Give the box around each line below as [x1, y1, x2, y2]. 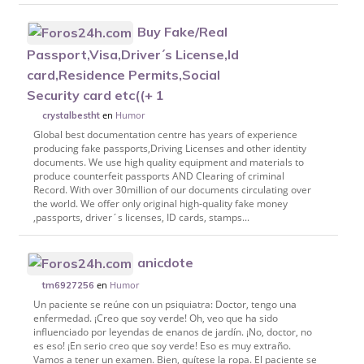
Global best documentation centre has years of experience [32, 127, 297, 141]
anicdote [137, 254, 194, 271]
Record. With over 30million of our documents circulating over [32, 182, 311, 197]
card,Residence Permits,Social [27, 67, 221, 84]
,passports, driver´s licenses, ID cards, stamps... [32, 210, 249, 224]
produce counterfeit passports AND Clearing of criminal [32, 168, 284, 183]
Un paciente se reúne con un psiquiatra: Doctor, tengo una [32, 297, 297, 312]
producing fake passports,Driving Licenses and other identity [32, 141, 306, 155]
